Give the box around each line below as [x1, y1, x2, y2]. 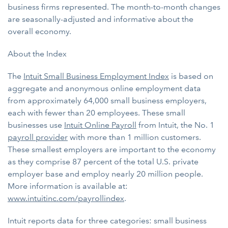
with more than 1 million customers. [68, 132, 201, 142]
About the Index [8, 49, 67, 59]
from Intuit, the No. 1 [136, 120, 214, 130]
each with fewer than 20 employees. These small [8, 108, 185, 118]
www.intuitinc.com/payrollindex [8, 193, 124, 203]
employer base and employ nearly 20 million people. [8, 169, 203, 179]
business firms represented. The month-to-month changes [8, 2, 220, 12]
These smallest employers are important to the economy [8, 145, 216, 154]
